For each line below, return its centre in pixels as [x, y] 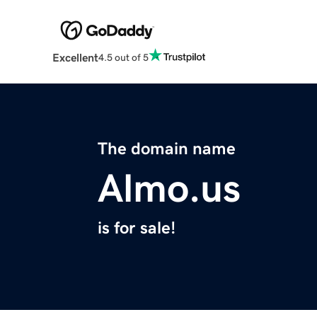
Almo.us [169, 189]
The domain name [167, 149]
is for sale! [137, 228]
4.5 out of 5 [123, 57]
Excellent [75, 58]
